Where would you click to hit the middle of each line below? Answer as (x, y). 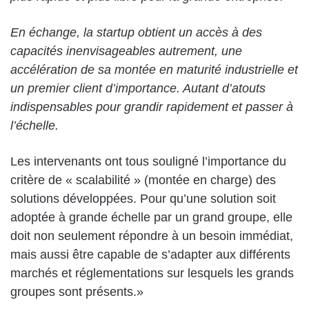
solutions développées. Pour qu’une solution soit (143, 198)
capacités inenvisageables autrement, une (126, 51)
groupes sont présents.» (77, 291)
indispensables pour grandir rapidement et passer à (152, 107)
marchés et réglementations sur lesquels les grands (152, 273)
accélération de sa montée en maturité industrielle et (154, 69)
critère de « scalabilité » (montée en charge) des (143, 180)
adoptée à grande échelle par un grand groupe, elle (151, 217)
